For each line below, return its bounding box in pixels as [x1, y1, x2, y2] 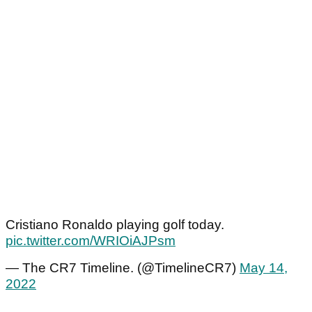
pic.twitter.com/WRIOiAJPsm [6, 233, 175, 249]
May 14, [240, 260, 288, 276]
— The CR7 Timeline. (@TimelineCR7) [6, 260, 240, 276]
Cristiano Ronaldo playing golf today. [6, 217, 224, 233]
